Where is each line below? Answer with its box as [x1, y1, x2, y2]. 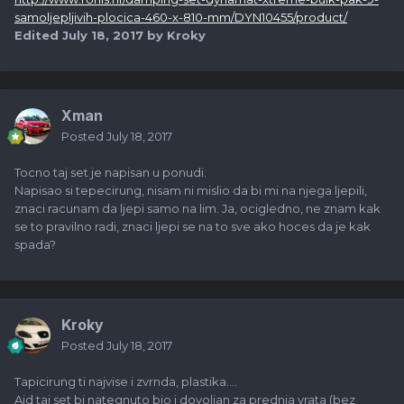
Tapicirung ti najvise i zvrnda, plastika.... [14, 374, 237, 390]
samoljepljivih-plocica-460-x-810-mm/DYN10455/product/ [14, 10, 347, 25]
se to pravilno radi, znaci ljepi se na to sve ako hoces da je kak [14, 219, 371, 234]
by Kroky [143, 28, 206, 43]
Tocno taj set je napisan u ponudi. [14, 165, 207, 180]
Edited [14, 28, 62, 43]
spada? [14, 237, 56, 252]
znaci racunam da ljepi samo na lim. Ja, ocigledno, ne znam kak [14, 201, 381, 216]
